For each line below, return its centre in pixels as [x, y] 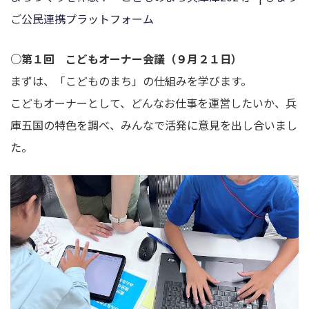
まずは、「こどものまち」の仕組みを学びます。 [131, 80]
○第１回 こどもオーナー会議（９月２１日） [126, 58]
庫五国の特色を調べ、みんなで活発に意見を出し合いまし [154, 124]
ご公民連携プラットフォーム [82, 19]
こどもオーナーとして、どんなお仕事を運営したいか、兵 [153, 102]
